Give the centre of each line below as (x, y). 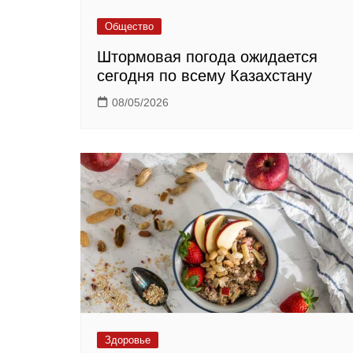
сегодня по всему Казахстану (204, 76)
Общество (129, 27)
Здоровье (128, 340)
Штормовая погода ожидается (207, 57)
